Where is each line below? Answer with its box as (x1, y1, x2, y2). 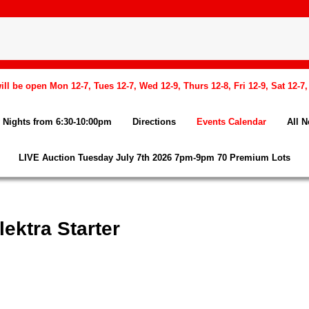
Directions (132, 117, 176, 127)
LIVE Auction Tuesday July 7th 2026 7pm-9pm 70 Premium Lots (19, 152, 290, 163)
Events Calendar (197, 117, 266, 127)
